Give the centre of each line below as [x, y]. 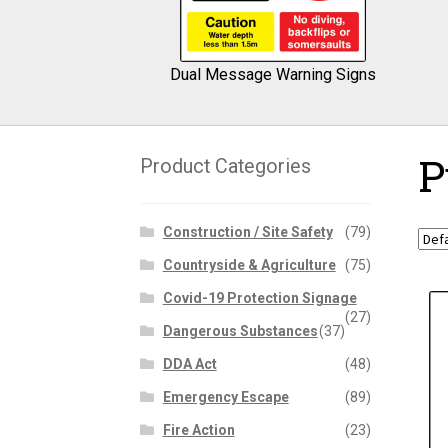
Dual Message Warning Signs [273, 75]
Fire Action [198, 430]
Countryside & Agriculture [249, 265]
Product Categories [226, 166]
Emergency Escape [225, 397]
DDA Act [189, 364]
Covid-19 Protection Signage [259, 298]
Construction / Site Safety [247, 232]
